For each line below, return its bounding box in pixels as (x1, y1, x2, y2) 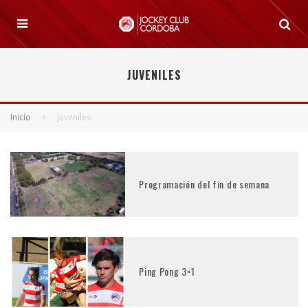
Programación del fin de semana (139, 176, 270, 191)
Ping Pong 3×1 (139, 264, 195, 279)
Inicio (10, 111, 31, 123)
